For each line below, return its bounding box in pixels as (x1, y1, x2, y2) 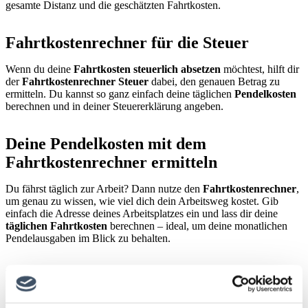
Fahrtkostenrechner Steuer (22, 76, 148, 88)
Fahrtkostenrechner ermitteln (5, 153, 217, 172)
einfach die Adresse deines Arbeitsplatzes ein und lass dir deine (5, 208, 278, 220)
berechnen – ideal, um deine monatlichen (107, 220, 287, 232)
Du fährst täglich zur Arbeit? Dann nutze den (5, 183, 203, 195)
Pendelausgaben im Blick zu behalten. (5, 232, 170, 245)
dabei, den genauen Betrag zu (148, 76, 280, 88)
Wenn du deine (5, 63, 74, 76)
